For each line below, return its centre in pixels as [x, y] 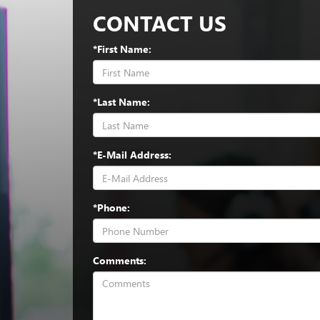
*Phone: [111, 207]
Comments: [120, 260]
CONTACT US [160, 23]
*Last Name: [121, 102]
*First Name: [122, 49]
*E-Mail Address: [132, 155]
